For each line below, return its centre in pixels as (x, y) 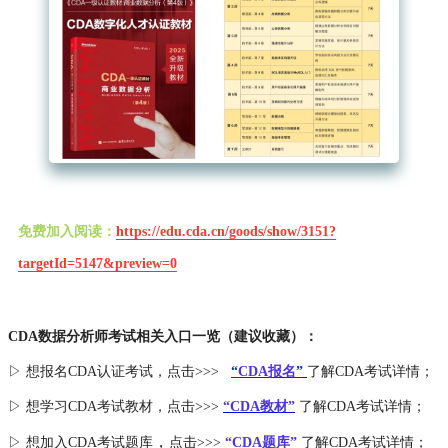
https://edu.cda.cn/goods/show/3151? (226, 232)
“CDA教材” (259, 407)
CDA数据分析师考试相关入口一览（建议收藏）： (163, 337)
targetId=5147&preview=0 (97, 264)
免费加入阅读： (67, 232)
